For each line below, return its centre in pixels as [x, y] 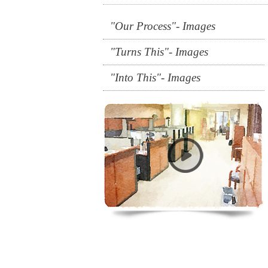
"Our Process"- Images [163, 26]
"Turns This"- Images [159, 51]
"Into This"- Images [155, 77]
